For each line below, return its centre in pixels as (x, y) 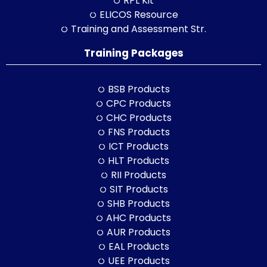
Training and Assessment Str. (139, 29)
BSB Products (139, 89)
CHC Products (139, 117)
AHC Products (139, 218)
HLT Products (139, 160)
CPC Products (139, 103)
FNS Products (139, 132)
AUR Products (139, 232)
